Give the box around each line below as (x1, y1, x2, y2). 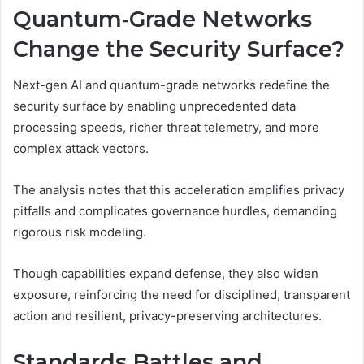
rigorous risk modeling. (13, 224, 146, 240)
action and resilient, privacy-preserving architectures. (13, 308, 322, 323)
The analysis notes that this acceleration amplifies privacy (13, 182, 344, 197)
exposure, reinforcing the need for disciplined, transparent (13, 287, 350, 302)
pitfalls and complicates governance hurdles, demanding (13, 203, 337, 219)
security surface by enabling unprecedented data (13, 98, 296, 114)
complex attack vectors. (13, 141, 149, 156)
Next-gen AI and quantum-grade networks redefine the (13, 77, 330, 93)
